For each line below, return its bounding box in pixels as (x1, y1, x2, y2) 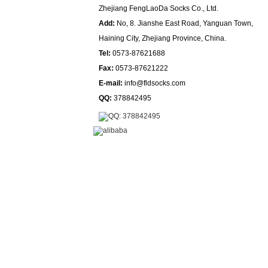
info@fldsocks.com (124, 79, 185, 87)
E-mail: (99, 79, 124, 87)
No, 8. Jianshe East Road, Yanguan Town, (115, 19, 253, 28)
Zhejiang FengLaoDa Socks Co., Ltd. (99, 4, 218, 13)
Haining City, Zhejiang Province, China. (99, 34, 226, 42)
